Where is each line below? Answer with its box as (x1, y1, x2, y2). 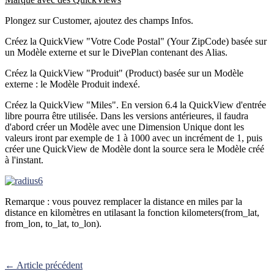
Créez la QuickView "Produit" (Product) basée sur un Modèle (5, 67, 243, 78)
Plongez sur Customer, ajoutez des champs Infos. (5, 15, 193, 26)
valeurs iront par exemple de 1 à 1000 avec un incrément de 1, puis (5, 132, 262, 143)
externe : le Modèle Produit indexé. (5, 78, 140, 89)
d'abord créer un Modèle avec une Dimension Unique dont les (5, 121, 244, 132)
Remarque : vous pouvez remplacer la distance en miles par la (5, 196, 242, 207)
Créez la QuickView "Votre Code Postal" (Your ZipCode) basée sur (5, 35, 267, 46)
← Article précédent (5, 259, 83, 270)
